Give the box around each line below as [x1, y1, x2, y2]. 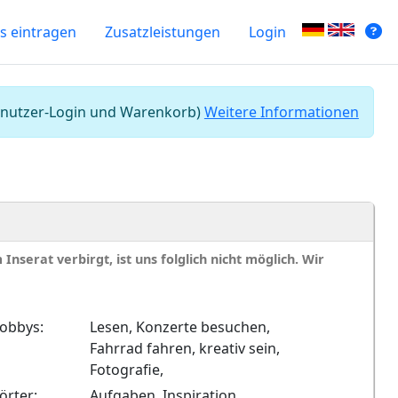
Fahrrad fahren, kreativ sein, [90, 338, 281, 358]
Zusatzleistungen [105, 22, 221, 42]
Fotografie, [90, 360, 164, 379]
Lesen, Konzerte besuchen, [90, 317, 271, 337]
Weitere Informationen [203, 102, 359, 122]
